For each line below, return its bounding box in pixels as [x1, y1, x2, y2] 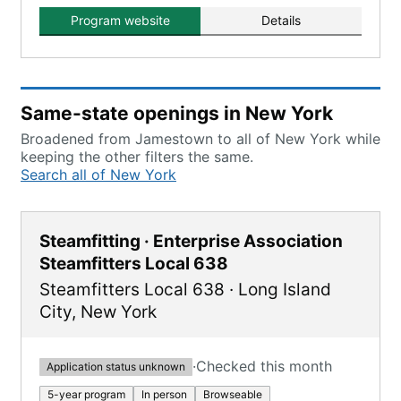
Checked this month [196, 357, 332, 375]
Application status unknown [47, 359, 185, 373]
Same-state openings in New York [21, 102, 333, 124]
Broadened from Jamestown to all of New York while [21, 130, 380, 148]
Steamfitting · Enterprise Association [39, 231, 343, 252]
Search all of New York [21, 166, 176, 183]
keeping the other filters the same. [21, 148, 253, 166]
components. [39, 7, 127, 25]
